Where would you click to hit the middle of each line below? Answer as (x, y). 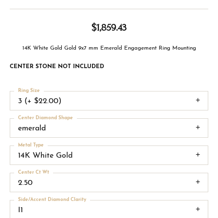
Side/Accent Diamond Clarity (52, 200)
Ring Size (29, 91)
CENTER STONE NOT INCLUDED (57, 66)
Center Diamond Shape (45, 118)
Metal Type (31, 145)
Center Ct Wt (34, 172)
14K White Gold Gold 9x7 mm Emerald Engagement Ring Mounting (109, 48)
